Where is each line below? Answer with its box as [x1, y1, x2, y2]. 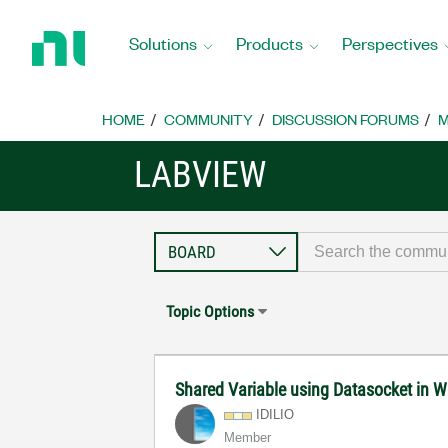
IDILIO [256, 407, 295, 422]
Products [236, 31, 303, 54]
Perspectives [342, 31, 438, 54]
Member [224, 430, 272, 445]
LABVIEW [134, 154, 267, 196]
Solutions [129, 31, 197, 54]
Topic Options [166, 302, 255, 321]
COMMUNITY [164, 109, 253, 129]
